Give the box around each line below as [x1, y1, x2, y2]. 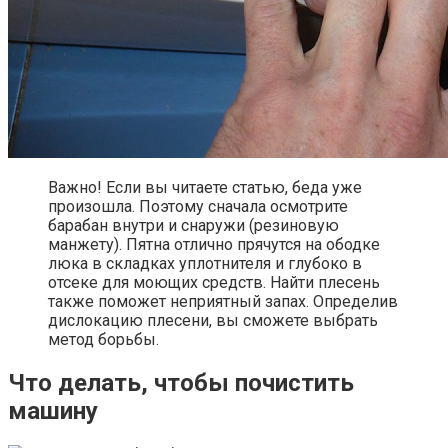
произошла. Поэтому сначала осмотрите [48, 197, 348, 217]
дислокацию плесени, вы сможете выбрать [48, 311, 378, 331]
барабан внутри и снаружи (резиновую [48, 216, 339, 236]
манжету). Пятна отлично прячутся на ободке [48, 235, 380, 255]
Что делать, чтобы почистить [8, 369, 354, 398]
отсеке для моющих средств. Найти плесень [48, 273, 380, 293]
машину [8, 397, 98, 426]
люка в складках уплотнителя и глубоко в [48, 254, 362, 274]
